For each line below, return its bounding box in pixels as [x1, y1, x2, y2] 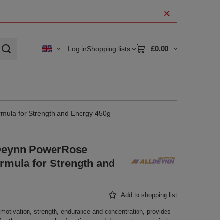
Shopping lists [87, 45, 130, 53]
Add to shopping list [121, 192, 177, 199]
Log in [68, 45, 87, 53]
